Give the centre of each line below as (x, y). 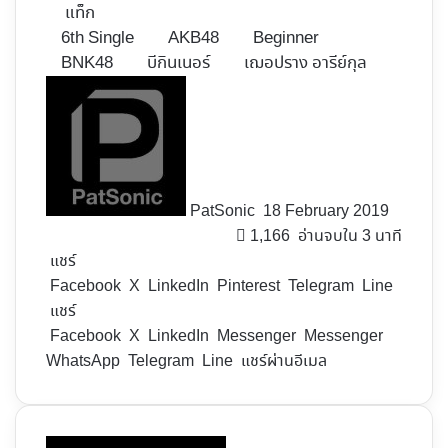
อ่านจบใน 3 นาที (348, 237)
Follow (286, 88)
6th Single (97, 39)
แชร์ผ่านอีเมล (284, 362)
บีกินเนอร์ (178, 64)
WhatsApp (83, 362)
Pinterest (248, 287)
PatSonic (222, 212)
